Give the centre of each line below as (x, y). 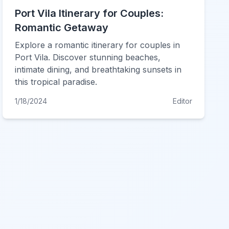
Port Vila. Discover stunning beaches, (88, 57)
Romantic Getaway (62, 28)
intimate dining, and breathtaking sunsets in (98, 70)
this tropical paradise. (56, 82)
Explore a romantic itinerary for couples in (98, 45)
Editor (182, 101)
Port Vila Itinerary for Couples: (89, 13)
